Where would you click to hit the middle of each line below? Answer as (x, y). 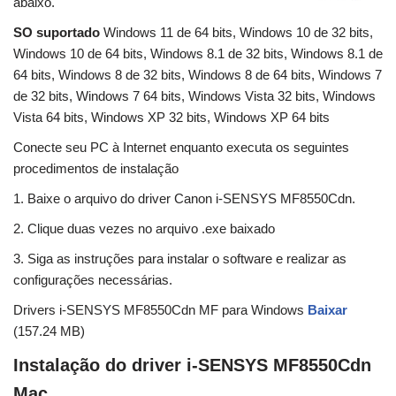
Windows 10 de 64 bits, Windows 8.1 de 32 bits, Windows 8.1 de (198, 54)
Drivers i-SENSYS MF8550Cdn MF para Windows (160, 310)
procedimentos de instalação (96, 169)
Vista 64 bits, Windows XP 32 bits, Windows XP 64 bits (171, 118)
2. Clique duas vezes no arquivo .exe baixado (144, 229)
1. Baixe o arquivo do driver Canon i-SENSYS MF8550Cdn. (184, 199)
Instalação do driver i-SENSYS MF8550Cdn (192, 366)
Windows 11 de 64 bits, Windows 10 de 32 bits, (236, 33)
